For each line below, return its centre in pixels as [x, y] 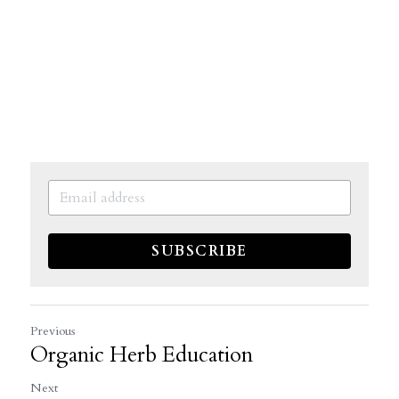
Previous [53, 330]
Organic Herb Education [142, 354]
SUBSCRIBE [199, 251]
